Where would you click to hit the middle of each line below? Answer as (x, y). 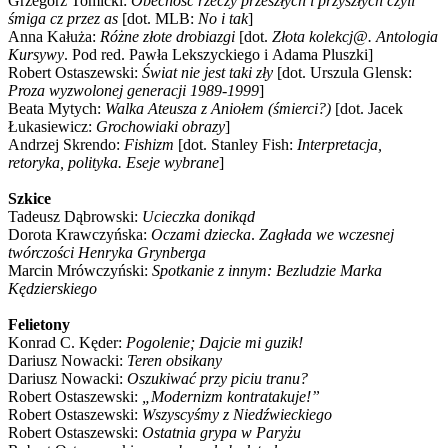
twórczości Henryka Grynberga (107, 252)
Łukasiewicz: (52, 126)
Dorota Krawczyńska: (79, 234)
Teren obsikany (174, 360)
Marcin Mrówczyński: (80, 270)
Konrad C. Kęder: (67, 342)
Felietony (39, 324)
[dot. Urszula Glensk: (342, 72)
